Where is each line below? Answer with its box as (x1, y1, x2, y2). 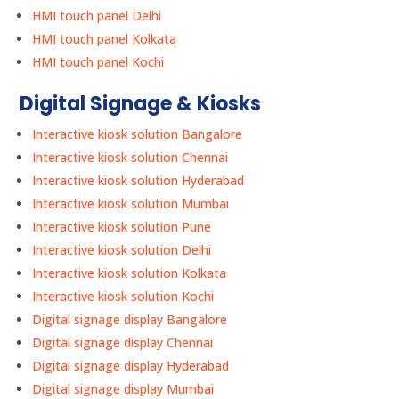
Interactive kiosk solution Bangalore (32, 126, 243, 143)
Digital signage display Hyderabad (32, 357, 230, 375)
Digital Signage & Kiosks (20, 90, 262, 118)
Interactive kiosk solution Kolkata (32, 265, 227, 282)
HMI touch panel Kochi (32, 53, 165, 71)
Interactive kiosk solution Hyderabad (32, 172, 245, 190)
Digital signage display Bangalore (32, 311, 228, 329)
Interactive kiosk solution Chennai (32, 149, 229, 167)
